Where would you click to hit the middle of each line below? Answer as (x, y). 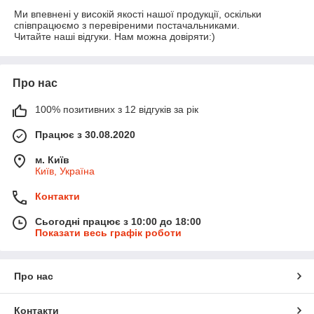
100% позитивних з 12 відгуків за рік (117, 110)
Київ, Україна (65, 171)
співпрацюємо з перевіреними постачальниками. (127, 26)
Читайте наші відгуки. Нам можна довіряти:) (115, 37)
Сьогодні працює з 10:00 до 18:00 (118, 222)
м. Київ (52, 160)
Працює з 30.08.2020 (85, 135)
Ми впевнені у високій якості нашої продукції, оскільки (138, 14)
